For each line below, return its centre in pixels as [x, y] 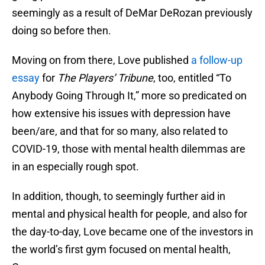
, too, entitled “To [192, 78]
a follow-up [216, 60]
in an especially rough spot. [75, 167]
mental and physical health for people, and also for [130, 214]
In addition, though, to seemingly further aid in [119, 196]
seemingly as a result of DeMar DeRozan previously [132, 13]
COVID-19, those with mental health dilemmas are [129, 149]
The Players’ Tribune [105, 78]
